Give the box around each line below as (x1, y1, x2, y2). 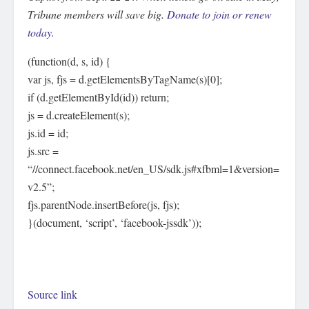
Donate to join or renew (167, 7, 272, 22)
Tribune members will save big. (28, 7, 167, 22)
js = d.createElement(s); (28, 108, 130, 123)
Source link (28, 287, 77, 302)
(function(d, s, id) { (28, 54, 111, 69)
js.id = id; (28, 126, 68, 141)
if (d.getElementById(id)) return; (28, 90, 169, 105)
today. (28, 25, 54, 40)
